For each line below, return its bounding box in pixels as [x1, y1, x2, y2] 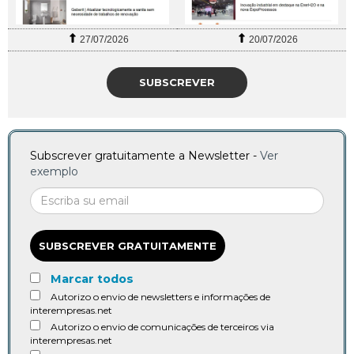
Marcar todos [51, 272, 134, 287]
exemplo [30, 164, 78, 179]
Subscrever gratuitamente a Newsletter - [30, 149, 260, 164]
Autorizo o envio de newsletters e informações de [51, 291, 270, 303]
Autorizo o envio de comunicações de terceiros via [51, 321, 274, 333]
